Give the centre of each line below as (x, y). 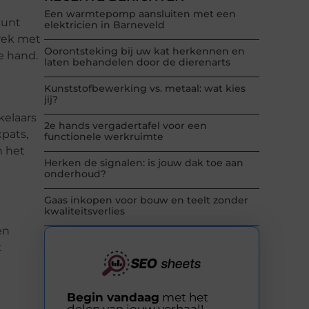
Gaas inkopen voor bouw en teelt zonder (146, 200)
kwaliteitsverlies (84, 211)
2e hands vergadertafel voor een (126, 126)
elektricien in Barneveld (104, 25)
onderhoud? (75, 174)
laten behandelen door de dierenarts (137, 62)
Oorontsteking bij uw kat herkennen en (144, 51)
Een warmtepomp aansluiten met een (140, 14)
